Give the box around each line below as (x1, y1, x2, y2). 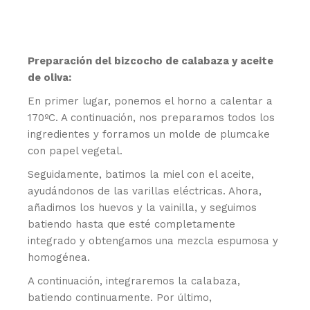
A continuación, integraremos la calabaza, (28, 275, 241, 288)
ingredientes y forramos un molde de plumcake (28, 128, 271, 141)
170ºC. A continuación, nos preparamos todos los (28, 111, 275, 125)
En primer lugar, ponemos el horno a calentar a (28, 95, 273, 108)
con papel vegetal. (28, 145, 123, 158)
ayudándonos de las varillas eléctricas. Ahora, (28, 185, 262, 198)
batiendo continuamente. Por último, (28, 291, 212, 304)
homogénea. (28, 251, 91, 264)
